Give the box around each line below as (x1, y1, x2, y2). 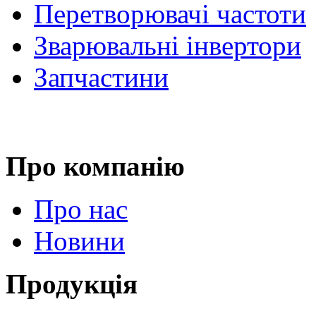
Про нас (34, 193, 128, 224)
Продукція (6, 268, 138, 299)
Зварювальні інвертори (34, 30, 301, 61)
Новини (34, 225, 125, 256)
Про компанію (6, 150, 185, 181)
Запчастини (34, 61, 169, 92)
